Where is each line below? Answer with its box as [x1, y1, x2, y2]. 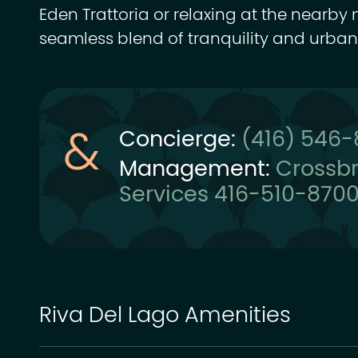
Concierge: [119, 123, 241, 158]
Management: [119, 153, 276, 188]
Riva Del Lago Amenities [39, 300, 291, 334]
